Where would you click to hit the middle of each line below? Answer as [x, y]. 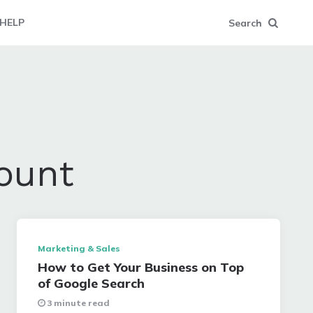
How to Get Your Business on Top [141, 267]
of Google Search [92, 283]
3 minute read [79, 303]
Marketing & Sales [79, 248]
